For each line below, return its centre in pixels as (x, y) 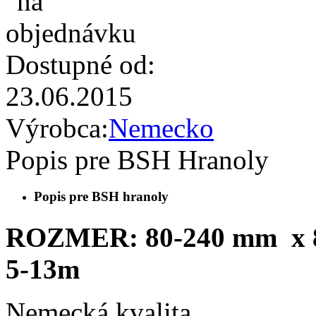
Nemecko (161, 128)
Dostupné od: (80, 65)
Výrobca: (57, 128)
